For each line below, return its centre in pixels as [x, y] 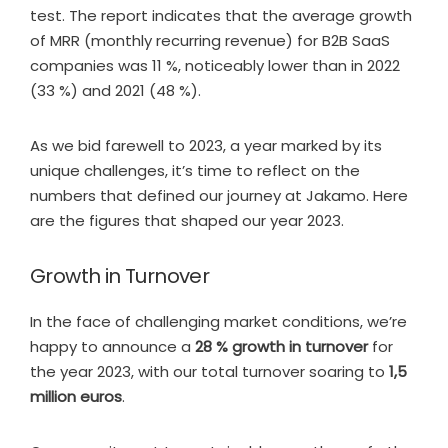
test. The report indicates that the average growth [221, 15]
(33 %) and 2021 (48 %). [115, 90]
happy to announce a [112, 346]
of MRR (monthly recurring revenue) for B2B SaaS [210, 40]
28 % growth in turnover [281, 346]
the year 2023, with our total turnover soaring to [209, 371]
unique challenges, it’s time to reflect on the [195, 170]
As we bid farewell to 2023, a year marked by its [206, 145]
